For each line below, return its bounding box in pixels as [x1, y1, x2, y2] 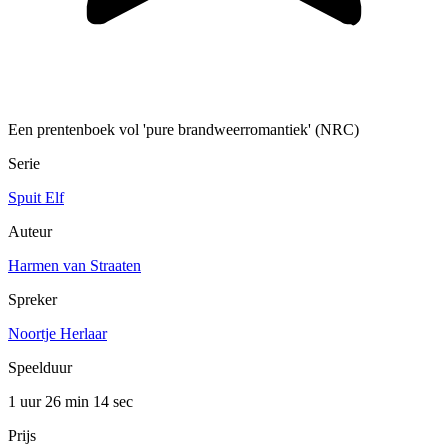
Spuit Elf [8, 189, 64, 207]
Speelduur [8, 359, 72, 377]
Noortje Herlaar [8, 325, 107, 343]
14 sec [93, 393, 133, 411]
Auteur [8, 223, 52, 241]
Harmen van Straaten [8, 257, 141, 275]
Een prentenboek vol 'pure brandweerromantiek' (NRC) [8, 121, 359, 139]
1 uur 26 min [8, 393, 93, 411]
